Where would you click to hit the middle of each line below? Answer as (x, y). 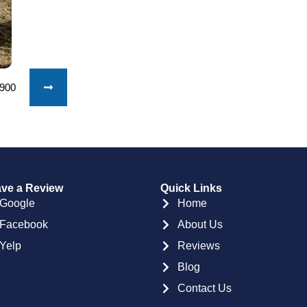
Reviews (199, 246)
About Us (200, 225)
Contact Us (205, 288)
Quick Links (191, 188)
